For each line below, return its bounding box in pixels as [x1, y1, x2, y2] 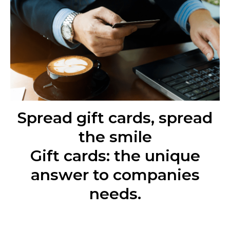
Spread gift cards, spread [17, 108, 213, 128]
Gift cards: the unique [30, 146, 200, 166]
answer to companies [30, 165, 200, 185]
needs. [89, 184, 141, 204]
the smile [78, 127, 152, 147]
